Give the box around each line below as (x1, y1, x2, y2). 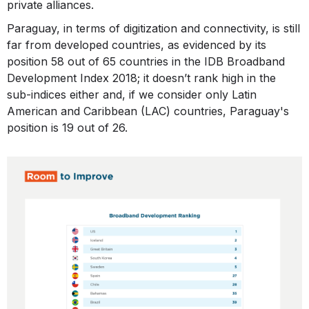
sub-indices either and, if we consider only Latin (7, 88, 257, 102)
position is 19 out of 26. (7, 121, 128, 135)
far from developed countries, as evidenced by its (7, 38, 266, 52)
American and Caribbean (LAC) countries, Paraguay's (7, 104, 289, 119)
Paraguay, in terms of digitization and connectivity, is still (7, 21, 300, 36)
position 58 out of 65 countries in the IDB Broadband (7, 54, 285, 69)
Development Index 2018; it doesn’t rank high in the (7, 71, 276, 86)
